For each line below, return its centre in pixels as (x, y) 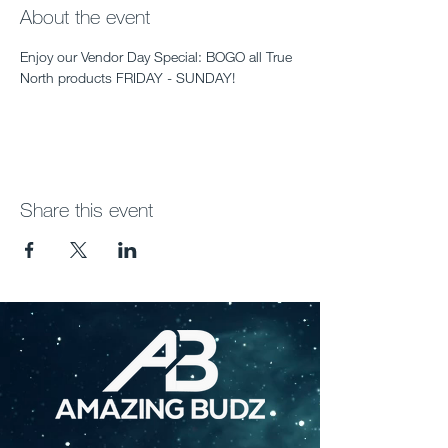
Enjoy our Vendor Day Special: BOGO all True (158, 56)
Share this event (86, 209)
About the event (85, 16)
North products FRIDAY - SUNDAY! (127, 77)
